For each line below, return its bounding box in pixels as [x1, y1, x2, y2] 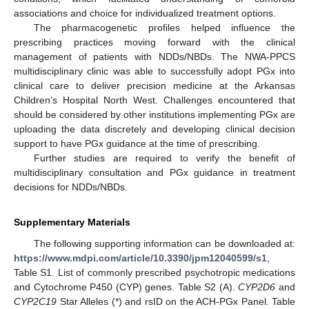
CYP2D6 [238, 281, 276, 292]
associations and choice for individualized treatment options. [14, 7, 276, 19]
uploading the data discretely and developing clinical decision [14, 123, 295, 134]
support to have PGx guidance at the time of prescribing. [14, 137, 260, 149]
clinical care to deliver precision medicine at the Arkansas [14, 79, 295, 91]
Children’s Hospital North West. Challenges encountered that [14, 94, 295, 106]
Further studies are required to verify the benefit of [33, 152, 295, 163]
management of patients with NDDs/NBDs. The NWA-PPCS [14, 50, 295, 62]
